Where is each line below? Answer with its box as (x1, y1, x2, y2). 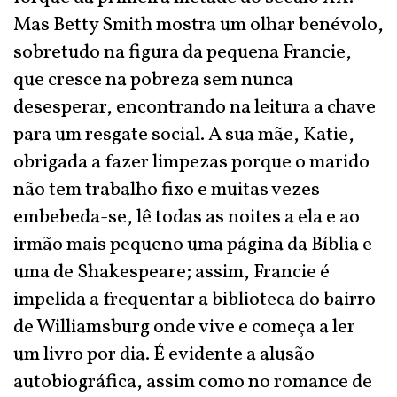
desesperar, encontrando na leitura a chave (13, 94, 376, 121)
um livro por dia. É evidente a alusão (13, 341, 315, 369)
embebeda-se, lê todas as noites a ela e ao (13, 204, 360, 231)
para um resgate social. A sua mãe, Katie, (13, 121, 354, 149)
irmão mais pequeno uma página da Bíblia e (13, 231, 372, 259)
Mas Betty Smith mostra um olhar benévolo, (13, 12, 384, 39)
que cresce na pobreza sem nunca (13, 66, 293, 94)
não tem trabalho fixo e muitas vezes (13, 176, 320, 204)
